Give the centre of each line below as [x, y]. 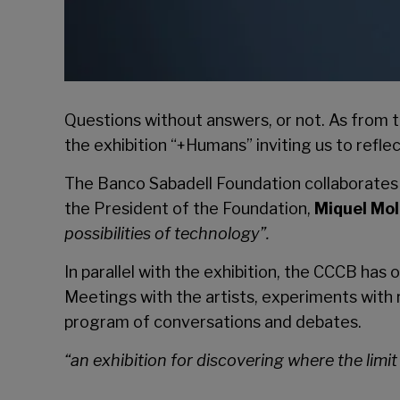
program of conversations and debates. [213, 322]
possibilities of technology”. [167, 233]
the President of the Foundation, [189, 208]
